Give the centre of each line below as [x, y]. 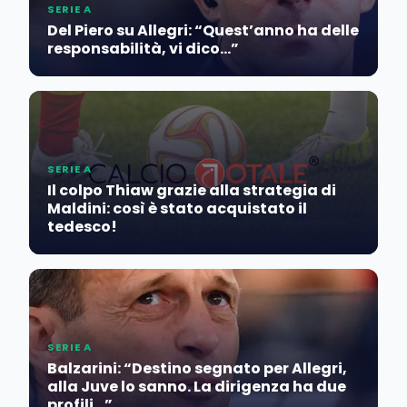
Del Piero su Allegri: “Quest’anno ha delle [203, 30]
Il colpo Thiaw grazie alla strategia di [192, 190]
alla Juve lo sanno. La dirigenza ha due [197, 386]
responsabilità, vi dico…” [143, 48]
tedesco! [82, 226]
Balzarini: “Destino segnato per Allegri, [197, 368]
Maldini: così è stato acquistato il [177, 208]
